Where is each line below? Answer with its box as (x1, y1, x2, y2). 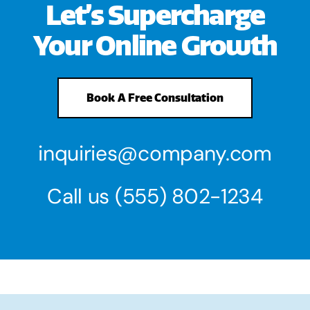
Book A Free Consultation (86, 91, 224, 104)
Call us (47, 182, 115, 210)
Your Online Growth (33, 28, 277, 62)
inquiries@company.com (38, 139, 272, 167)
